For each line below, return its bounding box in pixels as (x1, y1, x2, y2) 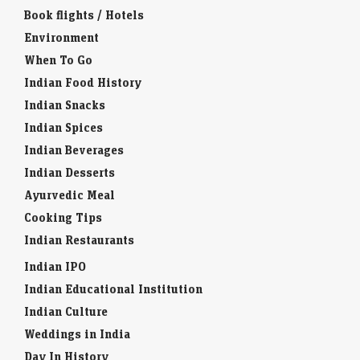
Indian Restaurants (24, 231, 134, 247)
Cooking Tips (24, 209, 102, 225)
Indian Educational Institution (24, 280, 202, 297)
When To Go (24, 51, 92, 67)
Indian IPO (24, 258, 86, 274)
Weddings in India (24, 325, 130, 342)
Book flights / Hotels (24, 6, 144, 22)
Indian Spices (24, 119, 103, 135)
